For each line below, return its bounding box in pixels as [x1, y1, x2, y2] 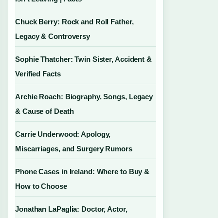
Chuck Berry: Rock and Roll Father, [15, 18, 134, 26]
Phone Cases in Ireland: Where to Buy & [15, 167, 150, 176]
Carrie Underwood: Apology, [15, 130, 111, 138]
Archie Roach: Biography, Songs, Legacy [15, 92, 153, 101]
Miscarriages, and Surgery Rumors [15, 145, 132, 153]
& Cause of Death [15, 107, 74, 115]
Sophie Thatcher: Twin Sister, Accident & [15, 55, 152, 63]
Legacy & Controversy [15, 32, 90, 40]
